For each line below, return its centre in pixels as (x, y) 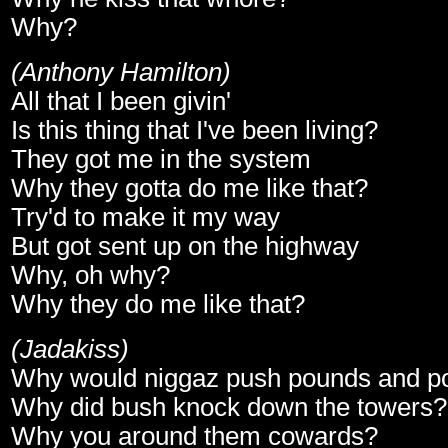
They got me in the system (161, 159)
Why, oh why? (90, 275)
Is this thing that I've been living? (194, 130)
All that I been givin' (121, 101)
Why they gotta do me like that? (189, 188)
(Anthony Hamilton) (121, 72)
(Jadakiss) (70, 349)
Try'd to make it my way (145, 217)
